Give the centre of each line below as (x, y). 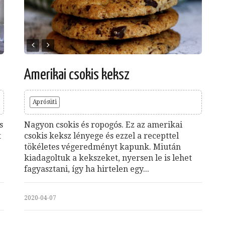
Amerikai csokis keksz (77, 75)
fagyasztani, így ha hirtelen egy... (87, 169)
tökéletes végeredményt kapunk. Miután (102, 147)
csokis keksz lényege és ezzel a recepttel (101, 136)
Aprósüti (45, 102)
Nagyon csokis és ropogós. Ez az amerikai (103, 125)
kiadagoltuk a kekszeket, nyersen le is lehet (108, 158)
